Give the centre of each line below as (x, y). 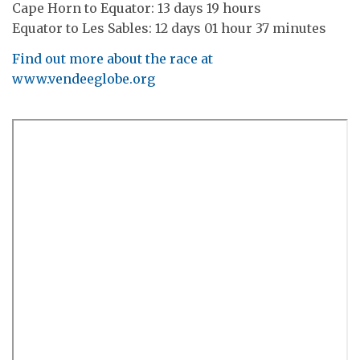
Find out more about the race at (112, 58)
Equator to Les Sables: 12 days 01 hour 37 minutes (169, 28)
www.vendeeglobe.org (84, 78)
